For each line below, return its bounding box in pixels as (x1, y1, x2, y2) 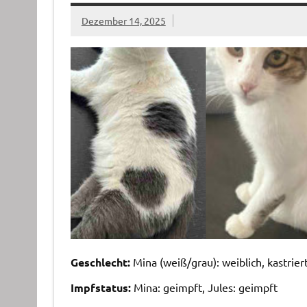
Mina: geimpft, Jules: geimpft (133, 280, 278, 294)
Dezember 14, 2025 (81, 14, 166, 27)
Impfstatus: (70, 280, 134, 295)
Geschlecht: (70, 254, 133, 269)
